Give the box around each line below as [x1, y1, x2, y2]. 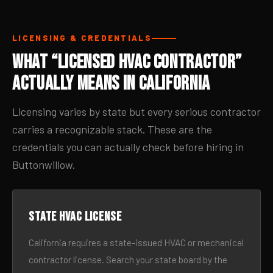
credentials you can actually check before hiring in [12, 140, 244, 154]
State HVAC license [29, 209, 122, 224]
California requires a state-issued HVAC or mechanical [29, 237, 244, 248]
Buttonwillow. [12, 158, 75, 171]
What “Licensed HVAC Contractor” [12, 51, 242, 74]
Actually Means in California [12, 72, 210, 96]
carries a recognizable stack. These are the [12, 122, 212, 136]
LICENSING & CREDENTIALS [12, 33, 152, 43]
